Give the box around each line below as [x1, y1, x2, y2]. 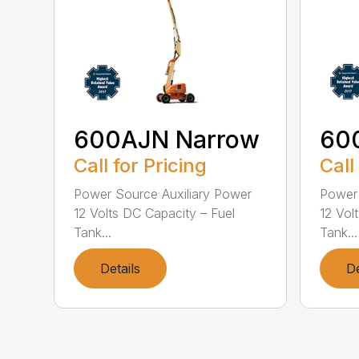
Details [100, 260, 141, 276]
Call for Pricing [74, 153, 208, 177]
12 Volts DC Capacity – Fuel [74, 204, 236, 221]
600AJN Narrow [74, 124, 260, 154]
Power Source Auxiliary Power [74, 185, 252, 202]
